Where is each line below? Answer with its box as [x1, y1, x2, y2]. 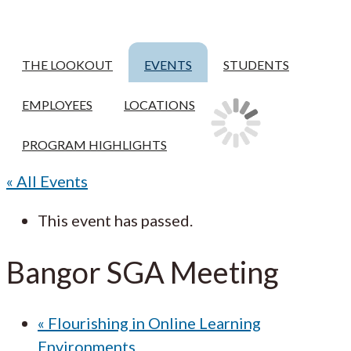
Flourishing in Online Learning [45, 313, 261, 333]
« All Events [6, 172, 88, 190]
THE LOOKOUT [22, 57, 113, 72]
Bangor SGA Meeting [6, 253, 279, 290]
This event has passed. [38, 211, 193, 230]
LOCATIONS [124, 97, 195, 112]
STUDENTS [223, 57, 289, 72]
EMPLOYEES [22, 97, 92, 112]
